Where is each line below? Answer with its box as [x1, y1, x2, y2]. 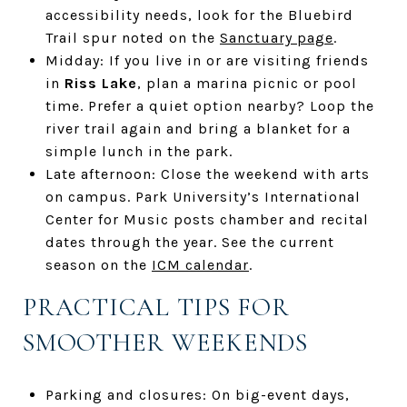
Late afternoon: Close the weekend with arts [45, 164, 370, 183]
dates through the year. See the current [45, 233, 334, 251]
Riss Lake [64, 74, 137, 92]
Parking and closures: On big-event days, [45, 385, 350, 403]
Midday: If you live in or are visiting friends [45, 51, 369, 69]
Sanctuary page [219, 28, 333, 46]
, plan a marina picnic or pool [136, 74, 357, 92]
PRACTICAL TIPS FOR [23, 291, 290, 323]
